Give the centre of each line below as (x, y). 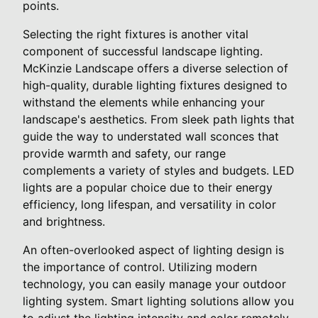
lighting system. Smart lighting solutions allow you (158, 301)
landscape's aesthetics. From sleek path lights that (159, 119)
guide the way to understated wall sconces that (151, 136)
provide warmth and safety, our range (124, 153)
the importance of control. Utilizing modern (140, 267)
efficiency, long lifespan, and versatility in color (149, 204)
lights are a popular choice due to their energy (148, 187)
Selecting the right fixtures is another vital (136, 34)
